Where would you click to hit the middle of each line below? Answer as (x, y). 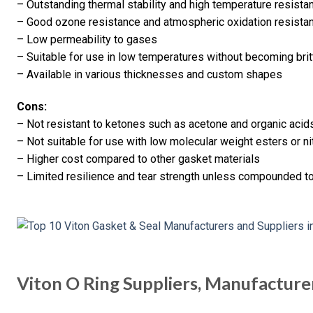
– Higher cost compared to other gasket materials (138, 159)
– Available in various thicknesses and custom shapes (150, 75)
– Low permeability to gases (87, 40)
